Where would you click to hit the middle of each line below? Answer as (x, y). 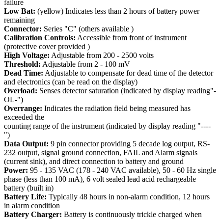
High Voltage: (27, 55)
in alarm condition (32, 205)
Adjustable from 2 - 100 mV (85, 64)
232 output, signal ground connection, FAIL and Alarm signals (101, 152)
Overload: (21, 90)
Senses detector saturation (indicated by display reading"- (127, 90)
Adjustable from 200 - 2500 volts (102, 55)
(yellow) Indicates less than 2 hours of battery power (117, 11)
